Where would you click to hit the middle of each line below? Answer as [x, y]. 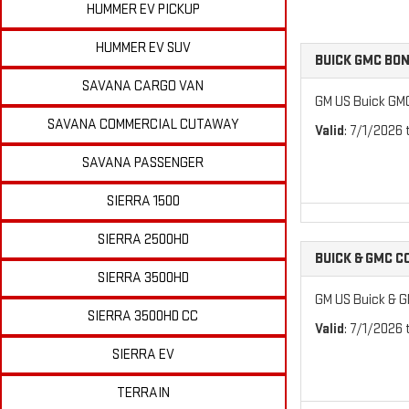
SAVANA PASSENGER [143, 163]
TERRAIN [143, 393]
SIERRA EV [143, 355]
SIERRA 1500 [143, 201]
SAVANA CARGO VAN [143, 86]
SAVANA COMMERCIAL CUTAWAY [143, 125]
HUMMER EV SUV [143, 48]
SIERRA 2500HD [143, 240]
